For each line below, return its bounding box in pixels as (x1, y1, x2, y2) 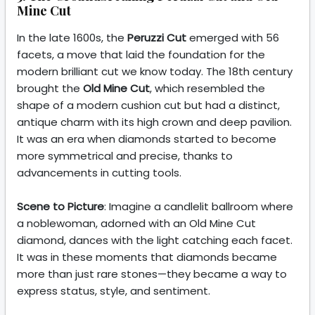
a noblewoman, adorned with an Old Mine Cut (17, 216, 256, 231)
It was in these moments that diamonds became (17, 250, 277, 265)
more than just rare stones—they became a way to (17, 266, 287, 282)
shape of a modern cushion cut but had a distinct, (17, 98, 280, 113)
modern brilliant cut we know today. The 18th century (17, 64, 292, 79)
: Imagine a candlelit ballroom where (104, 199, 293, 214)
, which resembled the (150, 81, 265, 96)
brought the (17, 81, 83, 96)
